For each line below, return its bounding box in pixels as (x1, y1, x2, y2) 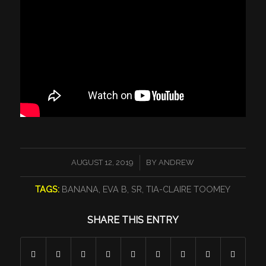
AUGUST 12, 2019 (71, 157, 134, 167)
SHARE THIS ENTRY (87, 214, 179, 226)
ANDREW (159, 157, 195, 167)
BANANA (62, 183, 99, 194)
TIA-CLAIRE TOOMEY (146, 183, 231, 194)
